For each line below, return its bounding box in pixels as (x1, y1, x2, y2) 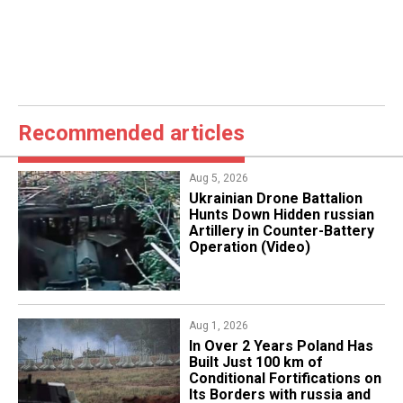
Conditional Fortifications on (188, 370, 381, 388)
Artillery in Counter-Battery (188, 222, 374, 240)
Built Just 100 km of (188, 354, 323, 372)
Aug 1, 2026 (188, 319, 248, 333)
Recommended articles (18, 121, 245, 147)
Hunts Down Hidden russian (188, 206, 374, 224)
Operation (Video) (188, 238, 310, 256)
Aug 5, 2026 (188, 172, 248, 185)
